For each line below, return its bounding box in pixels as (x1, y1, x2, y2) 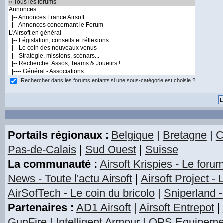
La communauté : (7, 158, 97, 170)
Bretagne (162, 129, 207, 141)
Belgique (111, 129, 154, 141)
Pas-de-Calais (7, 143, 76, 156)
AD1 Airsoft (76, 201, 131, 214)
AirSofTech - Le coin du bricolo (7, 187, 155, 199)
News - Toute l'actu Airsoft (7, 172, 132, 185)
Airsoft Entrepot (139, 201, 214, 214)
